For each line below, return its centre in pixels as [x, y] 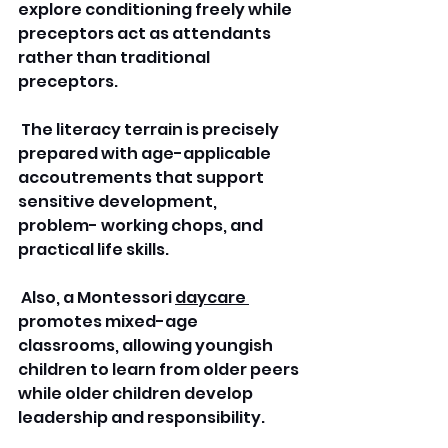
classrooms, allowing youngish [147, 346]
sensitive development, [119, 202]
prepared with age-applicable [146, 154]
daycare [212, 298]
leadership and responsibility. [141, 418]
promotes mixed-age [109, 322]
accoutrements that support [142, 178]
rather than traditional [115, 58]
